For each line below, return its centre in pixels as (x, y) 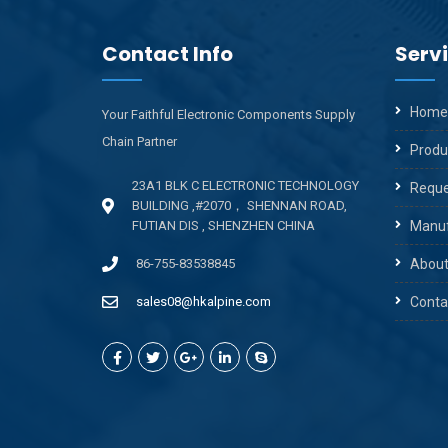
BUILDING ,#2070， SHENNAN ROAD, (239, 205)
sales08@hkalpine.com (203, 301)
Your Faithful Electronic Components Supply (228, 114)
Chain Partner (139, 141)
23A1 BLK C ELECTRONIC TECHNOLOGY (245, 185)
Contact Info (167, 54)
